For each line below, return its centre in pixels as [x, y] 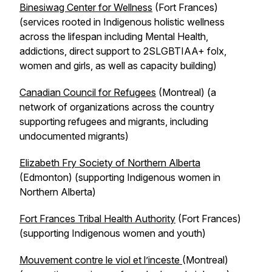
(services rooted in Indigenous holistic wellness [122, 22]
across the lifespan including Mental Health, [114, 36]
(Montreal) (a [186, 92]
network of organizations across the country [117, 107]
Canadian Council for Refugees [88, 92]
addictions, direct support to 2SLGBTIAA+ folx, [123, 51]
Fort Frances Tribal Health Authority [97, 219]
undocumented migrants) [74, 136]
